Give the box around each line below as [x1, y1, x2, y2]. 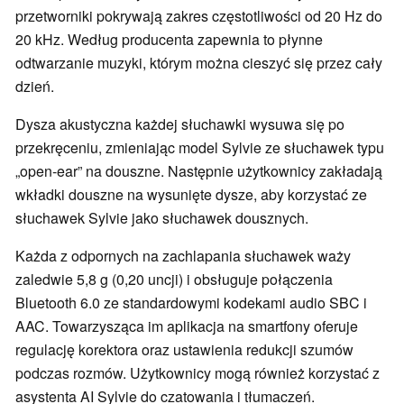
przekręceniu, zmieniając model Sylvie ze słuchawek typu [15, 137, 384, 159]
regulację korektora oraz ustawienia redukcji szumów [15, 339, 353, 361]
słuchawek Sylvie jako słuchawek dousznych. [15, 207, 308, 229]
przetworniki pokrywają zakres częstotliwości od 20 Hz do [15, 5, 382, 27]
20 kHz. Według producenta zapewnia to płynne [15, 29, 323, 50]
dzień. [15, 76, 54, 97]
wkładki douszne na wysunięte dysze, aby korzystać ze [15, 184, 367, 206]
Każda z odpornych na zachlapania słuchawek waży [15, 245, 351, 267]
